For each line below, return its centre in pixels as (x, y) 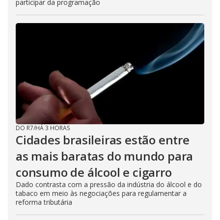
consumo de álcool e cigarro (94, 172)
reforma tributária (44, 202)
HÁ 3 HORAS (53, 128)
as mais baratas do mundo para (105, 156)
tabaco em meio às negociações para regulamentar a (101, 193)
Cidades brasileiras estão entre (103, 140)
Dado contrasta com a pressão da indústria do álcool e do (109, 185)
